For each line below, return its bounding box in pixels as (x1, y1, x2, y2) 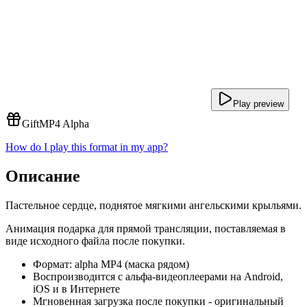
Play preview (233, 99, 284, 109)
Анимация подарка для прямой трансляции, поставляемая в (5, 222, 286, 234)
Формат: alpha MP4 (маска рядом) (33, 258, 189, 270)
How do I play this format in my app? (5, 141, 168, 153)
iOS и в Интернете (33, 282, 120, 295)
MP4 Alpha (39, 118, 89, 130)
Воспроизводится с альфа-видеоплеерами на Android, (33, 270, 283, 282)
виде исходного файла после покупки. (5, 234, 185, 247)
